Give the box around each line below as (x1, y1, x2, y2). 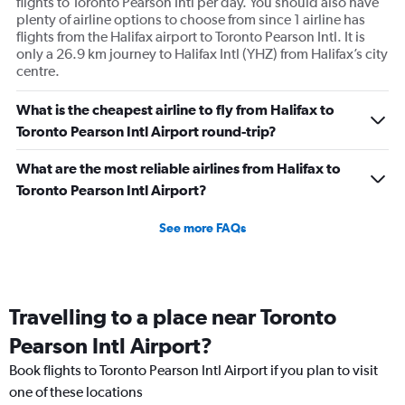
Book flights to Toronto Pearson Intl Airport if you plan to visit (9, 362, 378, 379)
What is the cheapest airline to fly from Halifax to (16, 101, 334, 118)
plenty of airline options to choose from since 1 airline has (16, 11, 365, 28)
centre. (16, 62, 60, 80)
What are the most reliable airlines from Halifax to (16, 160, 341, 176)
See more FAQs (159, 221, 246, 235)
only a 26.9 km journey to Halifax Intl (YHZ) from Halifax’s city (16, 45, 388, 62)
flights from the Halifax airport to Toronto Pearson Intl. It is (16, 28, 365, 45)
